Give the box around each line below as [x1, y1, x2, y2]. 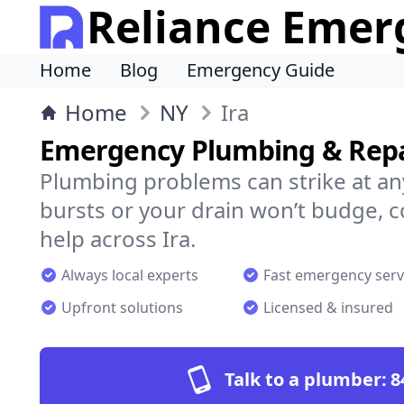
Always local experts [61, 265, 198, 285]
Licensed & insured [263, 298, 393, 317]
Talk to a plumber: [225, 367, 387, 391]
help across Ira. [40, 224, 196, 253]
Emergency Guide [187, 58, 335, 82]
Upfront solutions [61, 298, 183, 317]
